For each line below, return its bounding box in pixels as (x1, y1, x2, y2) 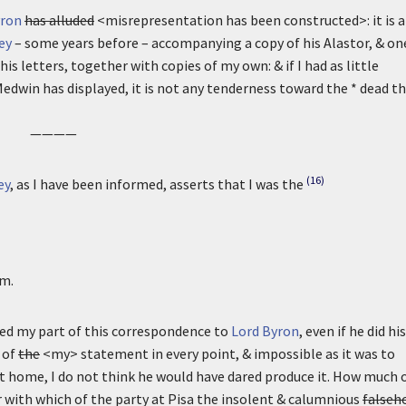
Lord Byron (231, 322, 299, 340)
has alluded (24, 11, 94, 29)
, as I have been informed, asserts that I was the (10, 175, 304, 193)
